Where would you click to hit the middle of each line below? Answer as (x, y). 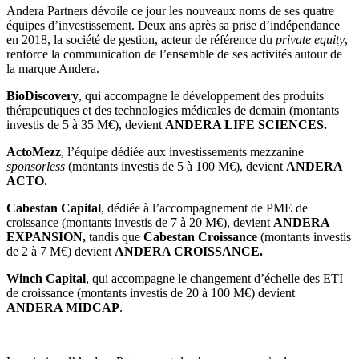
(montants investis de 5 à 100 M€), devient (175, 166)
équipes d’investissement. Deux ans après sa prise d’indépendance (173, 25)
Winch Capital (46, 278)
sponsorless (36, 166)
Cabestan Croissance (199, 236)
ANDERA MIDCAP (63, 307)
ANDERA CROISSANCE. (189, 251)
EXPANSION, (48, 236)
